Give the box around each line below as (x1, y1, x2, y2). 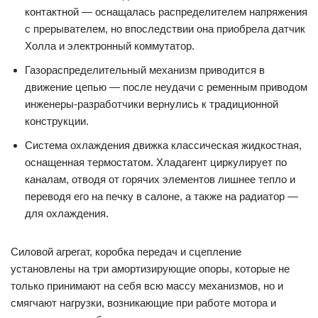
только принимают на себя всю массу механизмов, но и (11, 280, 283, 292)
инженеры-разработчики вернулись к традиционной (25, 98, 278, 110)
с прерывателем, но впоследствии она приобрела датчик (25, 23, 305, 35)
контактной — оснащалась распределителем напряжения (25, 6, 307, 18)
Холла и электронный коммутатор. (25, 40, 194, 52)
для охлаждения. (25, 207, 109, 219)
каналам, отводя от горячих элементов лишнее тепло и (25, 173, 295, 185)
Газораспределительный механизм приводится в (25, 64, 265, 76)
